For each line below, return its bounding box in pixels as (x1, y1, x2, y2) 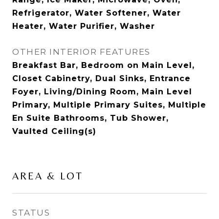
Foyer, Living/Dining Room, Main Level (12, 87, 192, 97)
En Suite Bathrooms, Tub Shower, (12, 113, 169, 123)
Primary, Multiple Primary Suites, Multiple (12, 100, 206, 110)
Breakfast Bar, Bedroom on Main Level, (12, 61, 195, 70)
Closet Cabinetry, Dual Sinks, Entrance (12, 74, 191, 84)
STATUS (12, 208, 50, 218)
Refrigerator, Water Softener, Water (12, 8, 181, 18)
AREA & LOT (12, 170, 83, 182)
